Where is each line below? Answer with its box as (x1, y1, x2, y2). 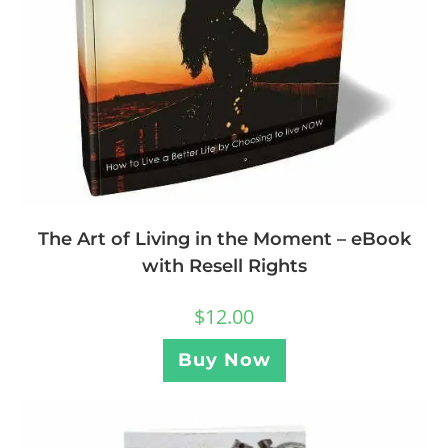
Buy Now (177, 349, 271, 372)
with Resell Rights (141, 255, 307, 278)
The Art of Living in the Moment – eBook (37, 228, 411, 251)
